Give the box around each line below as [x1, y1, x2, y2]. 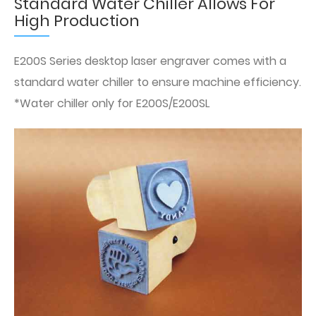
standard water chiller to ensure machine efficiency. [14, 74, 301, 91]
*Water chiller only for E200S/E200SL [14, 95, 209, 112]
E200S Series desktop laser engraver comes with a [14, 53, 286, 70]
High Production [14, 10, 140, 32]
